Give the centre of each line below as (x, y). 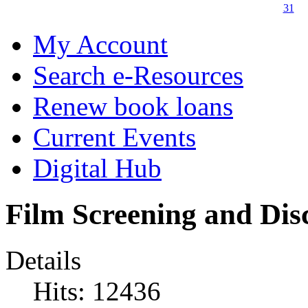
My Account (100, 44)
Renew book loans (133, 106)
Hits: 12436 (97, 291)
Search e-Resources (138, 75)
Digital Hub (97, 168)
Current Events (114, 137)
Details (43, 260)
